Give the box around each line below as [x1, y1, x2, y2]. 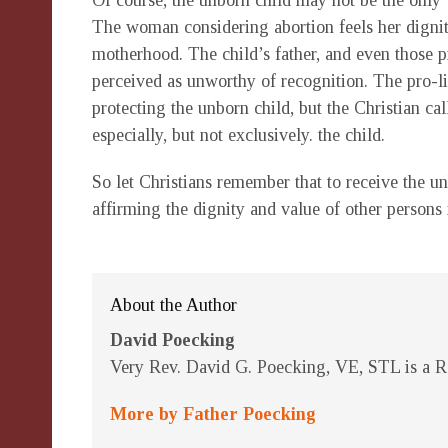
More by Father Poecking [110, 404, 316, 424]
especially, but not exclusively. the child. [92, 125, 385, 145]
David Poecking [110, 330, 235, 350]
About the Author [110, 295, 237, 315]
